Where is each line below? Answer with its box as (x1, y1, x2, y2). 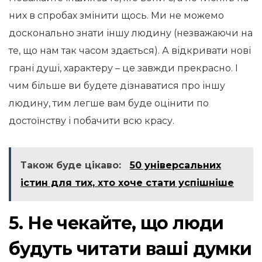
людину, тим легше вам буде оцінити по (9, 98, 209, 109)
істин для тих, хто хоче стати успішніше (20, 177, 234, 188)
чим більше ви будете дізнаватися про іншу (9, 80, 225, 91)
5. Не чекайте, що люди (9, 212, 224, 234)
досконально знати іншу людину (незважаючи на (9, 27, 253, 39)
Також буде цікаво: (20, 160, 124, 171)
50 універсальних (130, 160, 221, 171)
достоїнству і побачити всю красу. (9, 115, 174, 126)
